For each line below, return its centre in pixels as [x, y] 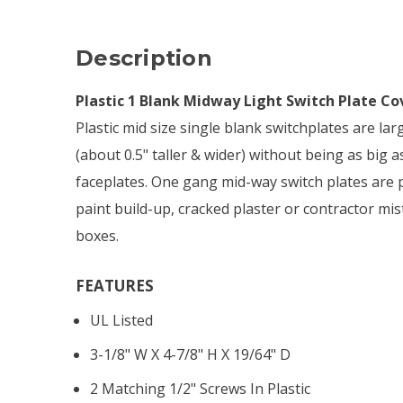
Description [144, 58]
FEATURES [115, 285]
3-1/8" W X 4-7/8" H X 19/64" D [191, 354]
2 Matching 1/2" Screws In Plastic [201, 388]
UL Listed [122, 320]
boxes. [97, 235]
